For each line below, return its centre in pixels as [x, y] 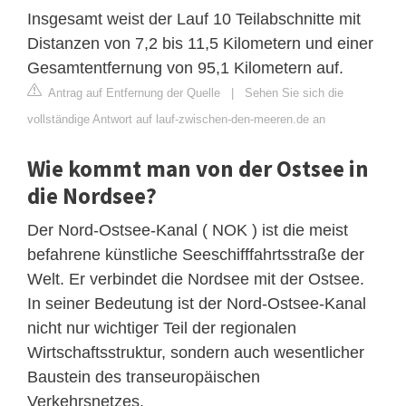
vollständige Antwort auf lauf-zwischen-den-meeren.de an [176, 119]
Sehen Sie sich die [294, 92]
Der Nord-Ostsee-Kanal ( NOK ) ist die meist [188, 230]
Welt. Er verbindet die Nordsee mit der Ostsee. [196, 279]
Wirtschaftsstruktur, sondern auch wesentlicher [196, 352]
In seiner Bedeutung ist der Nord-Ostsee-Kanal [197, 303]
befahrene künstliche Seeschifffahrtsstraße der [196, 254]
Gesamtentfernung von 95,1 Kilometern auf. [185, 68]
